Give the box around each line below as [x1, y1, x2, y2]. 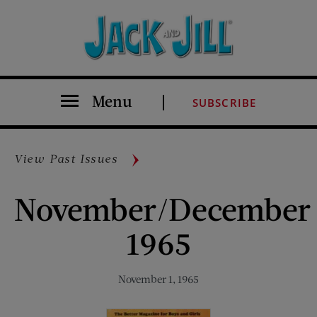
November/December [14, 190, 311, 228]
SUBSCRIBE [192, 96, 257, 110]
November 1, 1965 [118, 272, 199, 286]
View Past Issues [14, 151, 118, 166]
